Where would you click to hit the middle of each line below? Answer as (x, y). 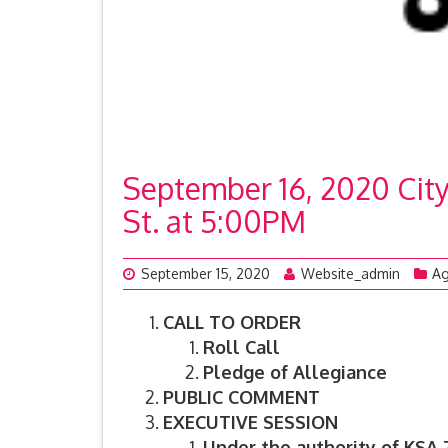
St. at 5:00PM (214, 221)
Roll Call (241, 347)
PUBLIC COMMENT (241, 397)
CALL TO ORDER (232, 322)
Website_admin (350, 274)
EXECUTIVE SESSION (250, 422)
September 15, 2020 (205, 274)
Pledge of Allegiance (295, 372)
